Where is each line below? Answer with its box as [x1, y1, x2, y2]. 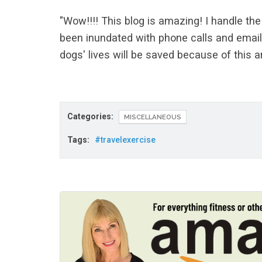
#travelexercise [95, 135, 156, 145]
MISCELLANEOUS [124, 113, 181, 122]
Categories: [67, 112, 119, 121]
